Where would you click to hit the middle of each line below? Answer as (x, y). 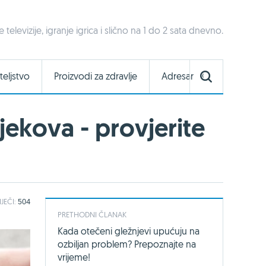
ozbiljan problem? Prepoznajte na (127, 244)
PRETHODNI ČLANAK (92, 214)
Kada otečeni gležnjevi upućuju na (129, 231)
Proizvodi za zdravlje (96, 76)
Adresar (178, 76)
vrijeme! (74, 257)
